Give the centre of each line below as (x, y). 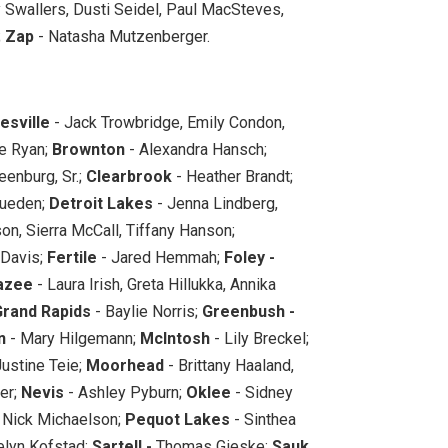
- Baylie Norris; (146, 311)
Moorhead (125, 365)
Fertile (70, 257)
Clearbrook (129, 176)
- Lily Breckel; (259, 338)
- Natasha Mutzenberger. (122, 36)
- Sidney (262, 392)
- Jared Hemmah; (160, 257)
